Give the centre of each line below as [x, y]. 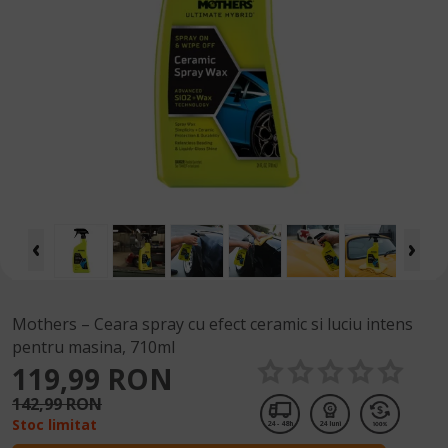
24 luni [330, 424]
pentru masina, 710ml [93, 347]
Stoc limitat [54, 424]
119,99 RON [92, 378]
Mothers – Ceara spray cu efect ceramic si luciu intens [212, 324]
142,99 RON [57, 403]
